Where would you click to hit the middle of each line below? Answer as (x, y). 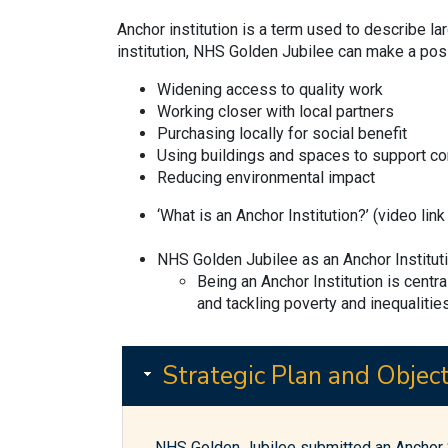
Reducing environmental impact (266, 177)
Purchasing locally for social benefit (282, 133)
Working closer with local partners (275, 111)
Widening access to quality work (270, 89)
